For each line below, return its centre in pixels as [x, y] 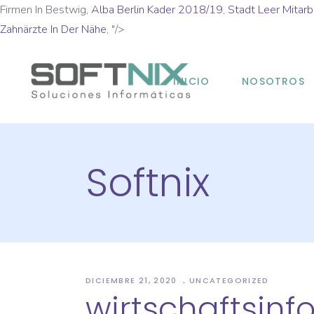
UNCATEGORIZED [229, 280]
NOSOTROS [273, 81]
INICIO [192, 81]
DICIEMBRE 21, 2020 [133, 280]
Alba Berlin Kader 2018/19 [157, 10]
